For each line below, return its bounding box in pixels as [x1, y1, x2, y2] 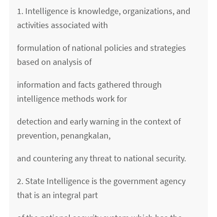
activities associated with [17, 19, 108, 31]
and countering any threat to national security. [17, 153, 186, 164]
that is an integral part [17, 189, 98, 201]
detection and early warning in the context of [17, 116, 181, 127]
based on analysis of [17, 56, 92, 68]
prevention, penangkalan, [17, 130, 111, 141]
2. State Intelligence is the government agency [17, 175, 186, 187]
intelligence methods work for [17, 93, 127, 105]
